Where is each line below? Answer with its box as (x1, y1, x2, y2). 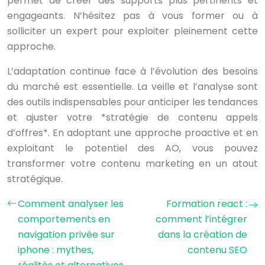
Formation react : (166, 197, 247, 211)
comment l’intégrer (156, 212, 247, 226)
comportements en (18, 212, 110, 226)
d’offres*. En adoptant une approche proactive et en (7, 126, 258, 140)
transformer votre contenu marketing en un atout (7, 157, 258, 170)
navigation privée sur (18, 228, 115, 241)
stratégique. (7, 172, 63, 186)
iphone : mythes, (18, 243, 93, 257)
